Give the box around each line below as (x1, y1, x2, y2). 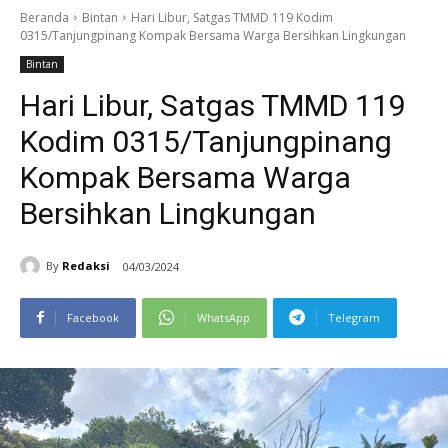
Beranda (20, 8, 69, 26)
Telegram (328, 309, 380, 325)
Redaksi (62, 258, 110, 274)
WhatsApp (197, 309, 250, 325)
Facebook (67, 309, 119, 325)
